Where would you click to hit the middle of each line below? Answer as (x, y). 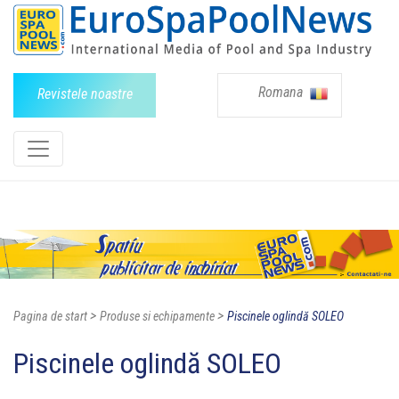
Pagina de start (50, 317)
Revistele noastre (85, 94)
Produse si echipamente (157, 317)
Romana (282, 92)
